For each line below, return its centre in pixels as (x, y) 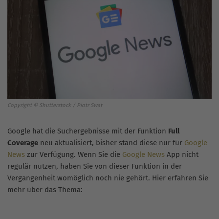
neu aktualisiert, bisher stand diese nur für (111, 143)
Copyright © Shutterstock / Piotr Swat (55, 105)
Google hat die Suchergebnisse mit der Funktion (88, 131)
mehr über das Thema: (45, 190)
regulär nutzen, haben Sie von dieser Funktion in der (95, 166)
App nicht (182, 155)
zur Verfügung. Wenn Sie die (74, 155)
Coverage (23, 143)
